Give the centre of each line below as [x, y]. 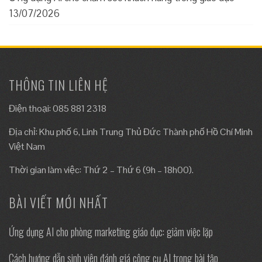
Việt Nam [27, 146]
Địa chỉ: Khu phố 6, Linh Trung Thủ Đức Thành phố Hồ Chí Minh [131, 132]
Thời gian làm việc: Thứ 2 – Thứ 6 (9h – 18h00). [101, 170]
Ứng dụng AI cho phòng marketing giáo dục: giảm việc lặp [111, 231]
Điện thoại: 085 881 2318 [58, 108]
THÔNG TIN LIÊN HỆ [58, 85]
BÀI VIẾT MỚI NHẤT [58, 202]
